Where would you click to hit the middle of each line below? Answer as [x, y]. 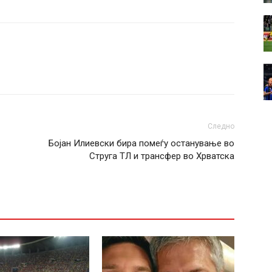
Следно [221, 126]
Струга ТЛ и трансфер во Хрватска [162, 156]
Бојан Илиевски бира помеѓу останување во [141, 143]
